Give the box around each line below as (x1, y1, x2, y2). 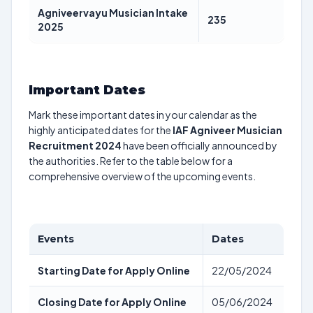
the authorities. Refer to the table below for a (29, 154, 233, 167)
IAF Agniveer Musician (173, 124, 282, 136)
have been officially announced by (122, 139, 277, 152)
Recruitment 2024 (29, 139, 122, 152)
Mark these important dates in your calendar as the (29, 108, 257, 121)
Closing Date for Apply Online (38, 296, 187, 308)
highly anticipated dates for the (29, 124, 173, 136)
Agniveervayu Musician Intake (38, 6, 188, 19)
